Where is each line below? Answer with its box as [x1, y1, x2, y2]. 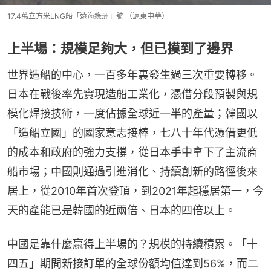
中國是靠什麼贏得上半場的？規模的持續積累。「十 [7, 237, 258, 250]
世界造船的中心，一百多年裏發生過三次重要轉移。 [7, 68, 258, 81]
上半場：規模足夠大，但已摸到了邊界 [7, 40, 233, 56]
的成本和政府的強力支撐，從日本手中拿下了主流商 [7, 145, 258, 158]
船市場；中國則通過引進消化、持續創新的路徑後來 [7, 165, 258, 178]
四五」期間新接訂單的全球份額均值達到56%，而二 [7, 256, 258, 270]
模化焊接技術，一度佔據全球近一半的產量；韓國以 [7, 106, 258, 120]
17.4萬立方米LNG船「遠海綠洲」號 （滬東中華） [7, 11, 169, 21]
